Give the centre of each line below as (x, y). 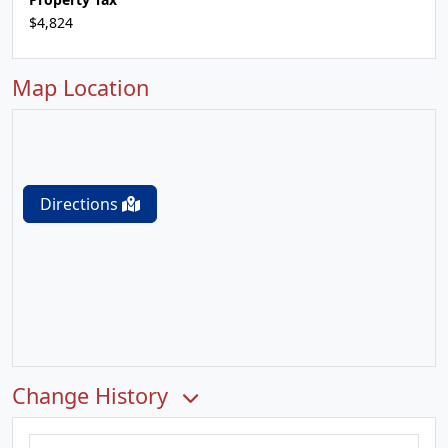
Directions (81, 204)
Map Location (80, 87)
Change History (93, 395)
